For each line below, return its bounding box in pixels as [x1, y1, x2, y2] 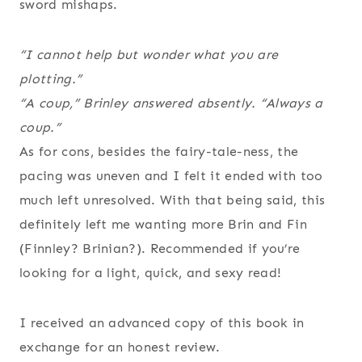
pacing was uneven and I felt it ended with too [19, 168, 323, 184]
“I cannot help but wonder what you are [19, 47, 279, 63]
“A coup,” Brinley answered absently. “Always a [19, 95, 323, 112]
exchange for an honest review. [19, 339, 221, 356]
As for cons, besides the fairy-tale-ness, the [19, 144, 299, 160]
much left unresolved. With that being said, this [19, 192, 326, 208]
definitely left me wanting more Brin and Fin [19, 217, 308, 233]
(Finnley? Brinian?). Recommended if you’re [19, 241, 301, 257]
